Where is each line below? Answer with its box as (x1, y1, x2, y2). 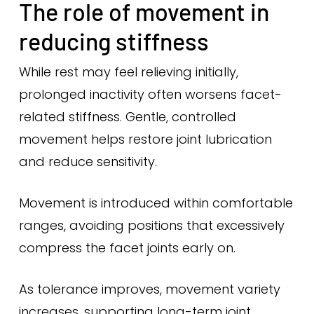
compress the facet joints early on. (18, 239, 235, 257)
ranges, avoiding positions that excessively (18, 217, 285, 234)
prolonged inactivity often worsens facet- (18, 86, 282, 103)
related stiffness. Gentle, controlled (18, 108, 236, 125)
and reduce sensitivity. (18, 153, 157, 170)
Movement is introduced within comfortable (18, 194, 293, 212)
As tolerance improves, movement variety (18, 280, 280, 298)
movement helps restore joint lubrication (18, 130, 272, 148)
